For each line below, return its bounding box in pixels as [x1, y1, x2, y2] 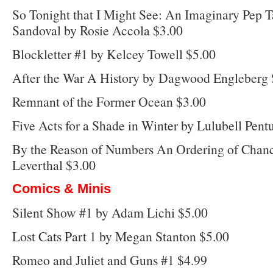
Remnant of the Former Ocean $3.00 [12, 92, 206, 110]
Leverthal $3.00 [12, 155, 96, 174]
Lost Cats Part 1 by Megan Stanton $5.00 [12, 227, 229, 245]
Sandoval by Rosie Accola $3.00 [12, 21, 183, 39]
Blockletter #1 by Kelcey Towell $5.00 [12, 44, 216, 63]
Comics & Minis [12, 180, 111, 196]
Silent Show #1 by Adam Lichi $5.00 [12, 203, 208, 221]
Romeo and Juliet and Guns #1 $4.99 [12, 250, 207, 269]
